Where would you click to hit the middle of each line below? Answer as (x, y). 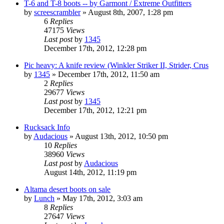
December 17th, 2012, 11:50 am (109, 74)
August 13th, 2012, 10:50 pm (121, 136)
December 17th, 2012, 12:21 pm (95, 110)
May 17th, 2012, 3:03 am (102, 198)
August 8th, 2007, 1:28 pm (130, 12)
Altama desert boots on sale (67, 189)
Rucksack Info (47, 127)
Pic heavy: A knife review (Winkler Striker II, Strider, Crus (116, 65)
